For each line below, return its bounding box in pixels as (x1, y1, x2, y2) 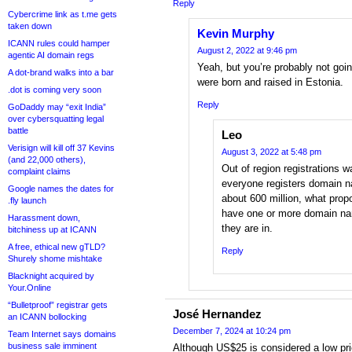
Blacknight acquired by (8, 271, 94, 280)
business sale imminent (8, 341, 97, 350)
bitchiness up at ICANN (8, 225, 97, 234)
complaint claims (8, 167, 71, 176)
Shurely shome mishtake (8, 254, 102, 263)
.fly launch (8, 196, 46, 205)
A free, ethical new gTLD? (8, 242, 105, 251)
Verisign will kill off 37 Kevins (8, 143, 115, 152)
